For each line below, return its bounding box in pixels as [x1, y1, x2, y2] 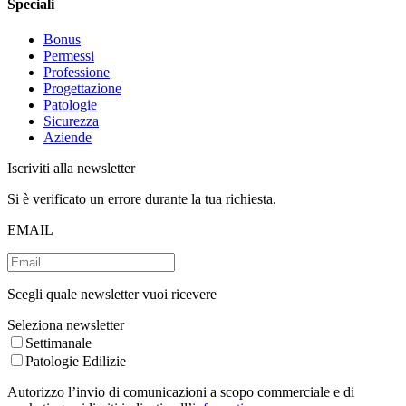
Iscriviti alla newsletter [7, 160, 135, 177]
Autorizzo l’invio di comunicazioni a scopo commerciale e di [7, 384, 354, 401]
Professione [43, 64, 110, 81]
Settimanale [25, 335, 92, 352]
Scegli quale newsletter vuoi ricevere [7, 286, 217, 303]
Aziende [43, 130, 92, 146]
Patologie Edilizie [25, 353, 126, 370]
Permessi [43, 48, 94, 64]
